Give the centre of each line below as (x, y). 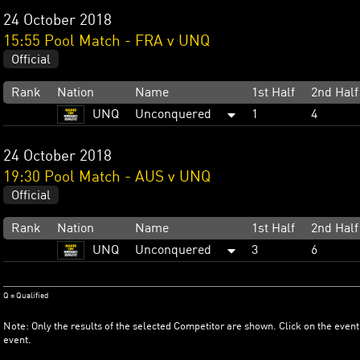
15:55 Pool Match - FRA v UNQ (106, 41)
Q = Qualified (26, 295)
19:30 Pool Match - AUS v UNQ (107, 177)
